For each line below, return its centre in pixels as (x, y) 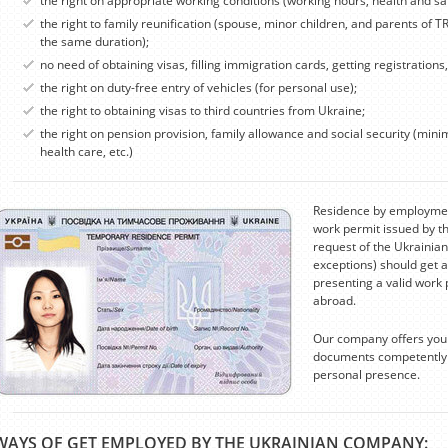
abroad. (334, 300)
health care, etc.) (86, 151)
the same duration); (94, 41)
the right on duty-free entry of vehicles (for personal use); (198, 87)
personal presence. (366, 374)
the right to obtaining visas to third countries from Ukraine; (202, 110)
